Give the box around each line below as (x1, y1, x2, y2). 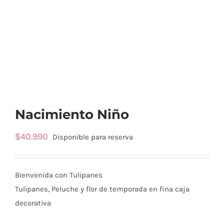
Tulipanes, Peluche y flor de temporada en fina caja (15, 184, 189, 193)
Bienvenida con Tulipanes (15, 170, 102, 179)
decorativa (15, 198, 51, 207)
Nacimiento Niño (15, 106, 129, 122)
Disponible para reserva (52, 132, 133, 141)
